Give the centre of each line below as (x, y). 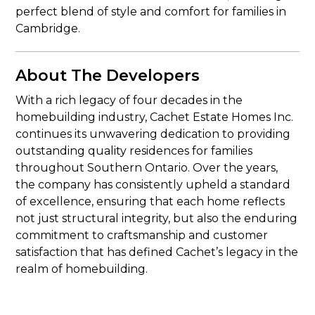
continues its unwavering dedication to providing (153, 134)
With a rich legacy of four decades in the (129, 100)
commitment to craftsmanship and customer (142, 235)
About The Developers (108, 76)
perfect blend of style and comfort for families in (151, 12)
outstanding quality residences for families (134, 151)
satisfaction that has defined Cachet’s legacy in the (157, 252)
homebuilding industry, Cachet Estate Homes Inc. (155, 117)
